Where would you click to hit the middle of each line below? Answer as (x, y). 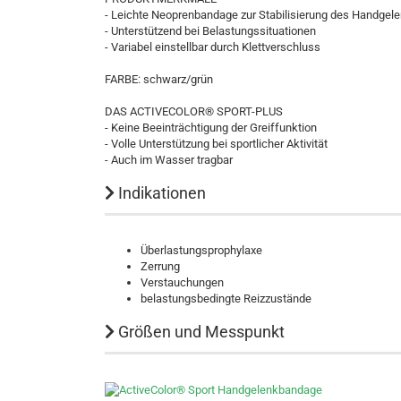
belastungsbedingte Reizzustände (226, 299)
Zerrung (160, 266)
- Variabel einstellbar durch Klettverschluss (213, 47)
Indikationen (160, 193)
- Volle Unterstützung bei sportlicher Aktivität (216, 144)
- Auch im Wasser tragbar (169, 160)
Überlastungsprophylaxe (201, 250)
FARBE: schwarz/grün (159, 79)
